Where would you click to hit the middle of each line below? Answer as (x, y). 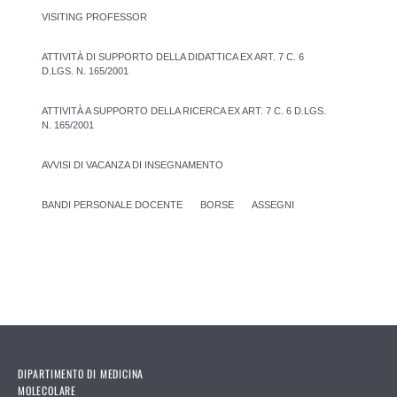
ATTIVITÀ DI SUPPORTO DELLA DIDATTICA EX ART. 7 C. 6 (173, 56)
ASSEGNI (273, 204)
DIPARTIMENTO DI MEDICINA (81, 373)
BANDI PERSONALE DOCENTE (112, 204)
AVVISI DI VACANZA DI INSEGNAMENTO (132, 164)
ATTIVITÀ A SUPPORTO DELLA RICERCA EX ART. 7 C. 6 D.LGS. (184, 110)
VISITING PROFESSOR (94, 16)
